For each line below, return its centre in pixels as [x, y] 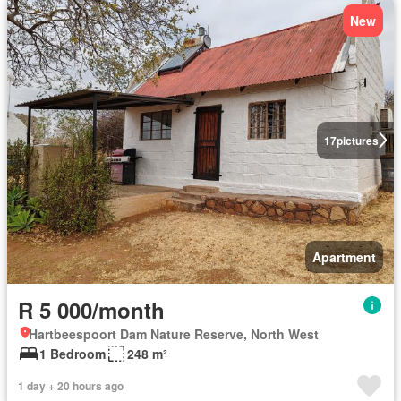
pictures [357, 140]
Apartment [344, 256]
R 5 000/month [91, 309]
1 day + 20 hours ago [71, 385]
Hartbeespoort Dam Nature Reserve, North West [174, 333]
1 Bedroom [73, 353]
